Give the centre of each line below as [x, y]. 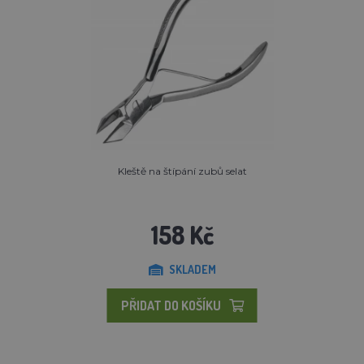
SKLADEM [192, 269]
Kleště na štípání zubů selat [182, 171]
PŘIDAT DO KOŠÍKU [171, 305]
